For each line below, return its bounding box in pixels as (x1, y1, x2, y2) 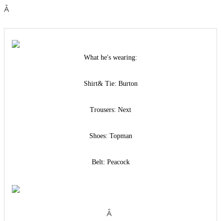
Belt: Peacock (91, 158, 130, 166)
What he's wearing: (84, 54, 137, 62)
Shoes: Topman (89, 132, 132, 140)
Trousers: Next (90, 106, 131, 114)
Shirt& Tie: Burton (83, 80, 138, 88)
